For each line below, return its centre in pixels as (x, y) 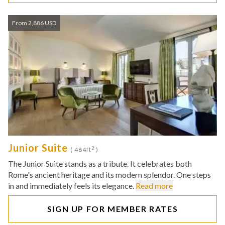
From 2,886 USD (34, 23)
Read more (154, 186)
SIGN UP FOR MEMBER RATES (113, 209)
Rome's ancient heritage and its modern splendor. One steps (109, 175)
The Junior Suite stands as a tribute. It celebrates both (100, 163)
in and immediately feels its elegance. (72, 186)
